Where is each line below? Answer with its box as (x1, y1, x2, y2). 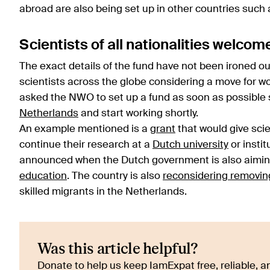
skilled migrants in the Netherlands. (19, 187, 187, 198)
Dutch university (152, 140, 228, 151)
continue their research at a (19, 140, 152, 151)
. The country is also (67, 171, 163, 182)
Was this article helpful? (37, 240, 198, 259)
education (19, 171, 67, 182)
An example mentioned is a (19, 124, 150, 135)
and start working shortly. (78, 108, 201, 119)
